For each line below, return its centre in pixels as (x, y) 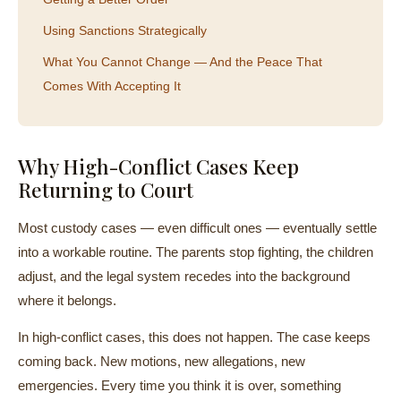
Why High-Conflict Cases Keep (158, 166)
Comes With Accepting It (112, 86)
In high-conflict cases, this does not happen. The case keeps (194, 337)
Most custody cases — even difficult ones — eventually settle (197, 228)
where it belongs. (67, 300)
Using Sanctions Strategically (125, 30)
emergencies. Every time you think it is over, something (179, 385)
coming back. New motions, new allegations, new (162, 361)
